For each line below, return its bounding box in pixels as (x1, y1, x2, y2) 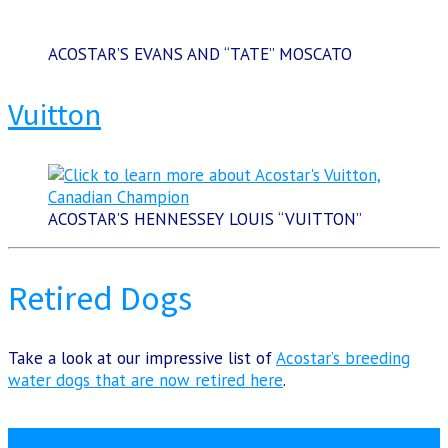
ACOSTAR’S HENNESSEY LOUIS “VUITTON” (48, 208, 362, 231)
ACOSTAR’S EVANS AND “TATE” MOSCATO (48, 42, 352, 65)
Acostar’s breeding (276, 347, 410, 370)
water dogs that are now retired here (8, 369, 283, 392)
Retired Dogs (8, 277, 192, 320)
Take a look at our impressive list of (8, 347, 276, 370)
